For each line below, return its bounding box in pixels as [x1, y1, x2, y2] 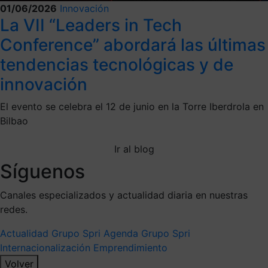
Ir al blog [114, 142, 154, 155]
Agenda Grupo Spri [103, 227, 190, 239]
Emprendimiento [93, 241, 167, 254]
